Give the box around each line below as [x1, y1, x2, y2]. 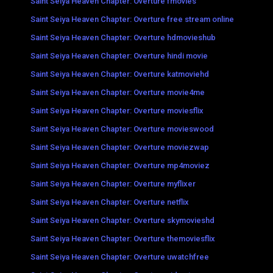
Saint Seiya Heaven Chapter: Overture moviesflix [30, 105, 204, 115]
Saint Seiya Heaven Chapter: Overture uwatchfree [30, 252, 209, 261]
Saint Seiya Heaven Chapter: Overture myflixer [30, 179, 196, 188]
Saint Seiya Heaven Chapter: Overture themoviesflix [30, 233, 215, 243]
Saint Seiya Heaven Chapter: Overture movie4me [30, 87, 205, 97]
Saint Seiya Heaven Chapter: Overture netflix [30, 197, 189, 207]
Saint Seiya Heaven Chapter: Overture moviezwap [30, 142, 209, 152]
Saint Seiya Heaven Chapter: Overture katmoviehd [30, 69, 209, 79]
